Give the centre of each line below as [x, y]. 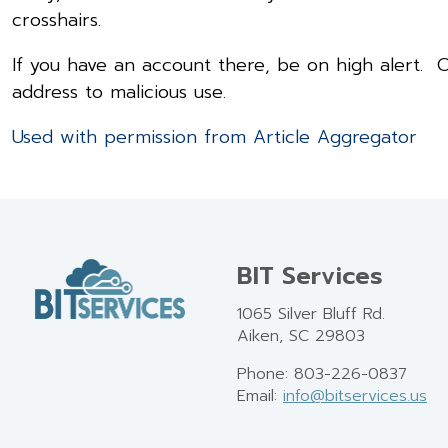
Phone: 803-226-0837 [322, 373]
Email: [260, 395]
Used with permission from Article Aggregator [214, 136]
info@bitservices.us [355, 395]
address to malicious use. [119, 91]
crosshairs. [56, 19]
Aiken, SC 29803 [301, 335]
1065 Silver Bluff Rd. [311, 313]
